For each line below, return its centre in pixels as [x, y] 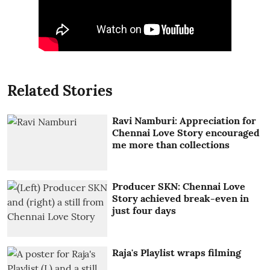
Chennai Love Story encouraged [186, 132]
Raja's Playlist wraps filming [177, 252]
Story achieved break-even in [181, 199]
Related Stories [60, 90]
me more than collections [171, 144]
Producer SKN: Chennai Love [179, 187]
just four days [144, 211]
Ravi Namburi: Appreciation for [184, 120]
